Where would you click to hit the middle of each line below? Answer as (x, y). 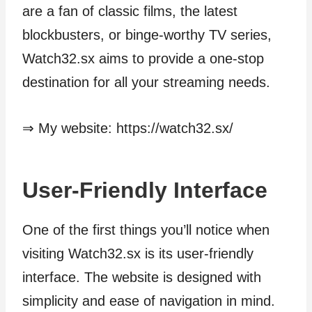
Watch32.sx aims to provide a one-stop (143, 58)
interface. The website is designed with (142, 277)
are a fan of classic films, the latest (130, 11)
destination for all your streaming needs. (146, 82)
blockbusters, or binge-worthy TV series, (147, 34)
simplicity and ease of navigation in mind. (149, 301)
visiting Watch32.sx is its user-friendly (138, 253)
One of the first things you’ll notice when (146, 229)
